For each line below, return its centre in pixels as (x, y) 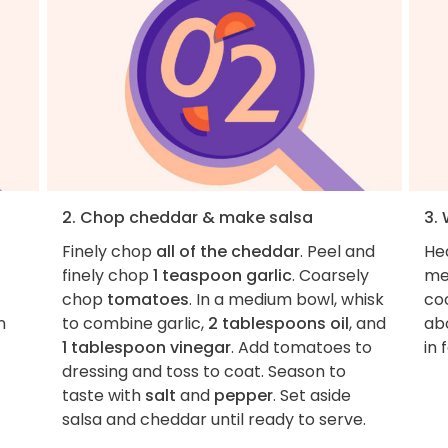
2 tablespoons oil (278, 323)
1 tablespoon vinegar (146, 347)
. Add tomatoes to (301, 347)
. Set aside (311, 395)
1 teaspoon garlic (222, 275)
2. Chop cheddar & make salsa (187, 217)
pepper (243, 395)
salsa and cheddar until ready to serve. (213, 419)
